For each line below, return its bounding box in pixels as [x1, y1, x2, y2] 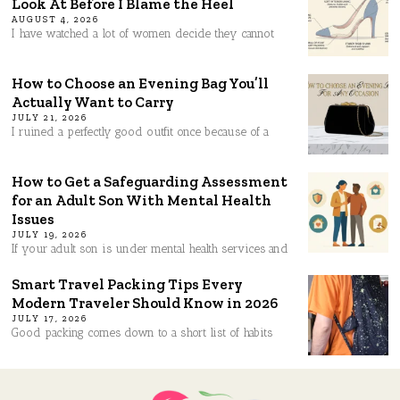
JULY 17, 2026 [12, 313, 88, 325]
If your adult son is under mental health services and [12, 242, 289, 256]
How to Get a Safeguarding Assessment [12, 172, 288, 191]
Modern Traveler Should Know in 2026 [12, 294, 279, 312]
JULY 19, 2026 [12, 229, 88, 241]
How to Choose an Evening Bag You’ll [12, 74, 270, 93]
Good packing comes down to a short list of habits [12, 326, 273, 340]
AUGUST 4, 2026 [12, 14, 100, 26]
